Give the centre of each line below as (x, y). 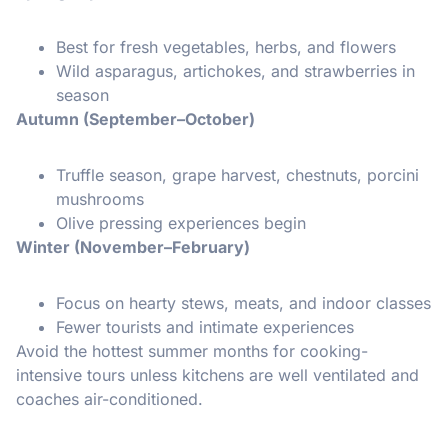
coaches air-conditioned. (109, 398)
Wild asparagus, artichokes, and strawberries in (235, 70)
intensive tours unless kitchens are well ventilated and (217, 374)
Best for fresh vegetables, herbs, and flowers (226, 46)
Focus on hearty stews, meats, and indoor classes (243, 302)
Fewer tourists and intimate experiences (205, 326)
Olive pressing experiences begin (181, 222)
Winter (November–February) (133, 246)
